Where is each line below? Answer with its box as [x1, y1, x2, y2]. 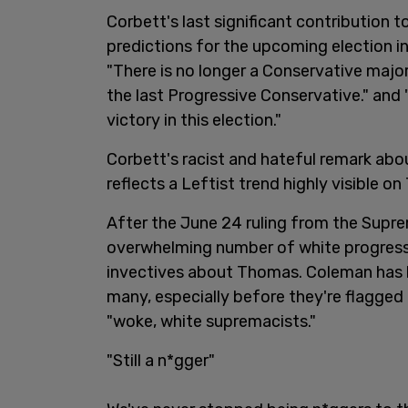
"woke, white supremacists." [107, 311, 316, 331]
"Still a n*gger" [107, 350, 215, 371]
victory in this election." [107, 109, 281, 130]
